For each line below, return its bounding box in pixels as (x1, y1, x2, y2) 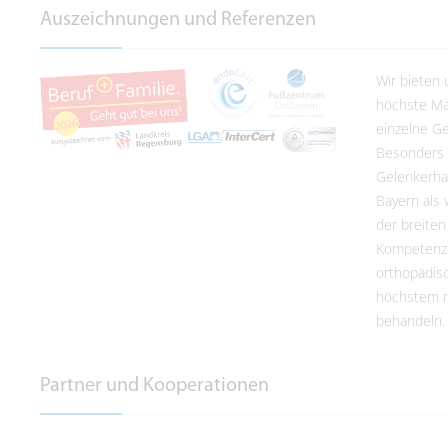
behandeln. (376, 310, 445, 330)
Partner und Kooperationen (40, 375, 269, 396)
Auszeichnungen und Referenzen (40, 9, 316, 30)
